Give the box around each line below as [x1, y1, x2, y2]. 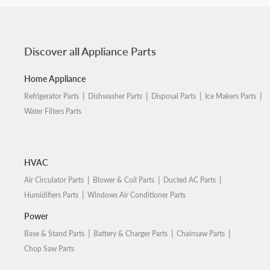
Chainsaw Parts [177, 229, 225, 238]
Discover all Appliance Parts [24, 45, 157, 58]
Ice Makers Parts [205, 92, 257, 101]
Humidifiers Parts [24, 190, 79, 199]
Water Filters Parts [24, 107, 82, 116]
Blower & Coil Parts [93, 175, 155, 184]
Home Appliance [24, 74, 86, 84]
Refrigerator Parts [24, 92, 80, 101]
